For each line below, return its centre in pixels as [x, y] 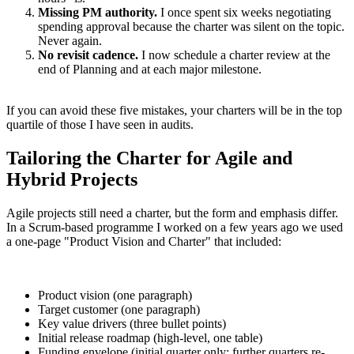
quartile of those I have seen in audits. [100, 125]
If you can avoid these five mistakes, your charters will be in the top [174, 111]
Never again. [70, 41]
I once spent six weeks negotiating [244, 13]
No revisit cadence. [88, 55]
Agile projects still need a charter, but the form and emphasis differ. [172, 213]
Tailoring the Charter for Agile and [149, 158]
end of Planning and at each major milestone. [150, 70]
